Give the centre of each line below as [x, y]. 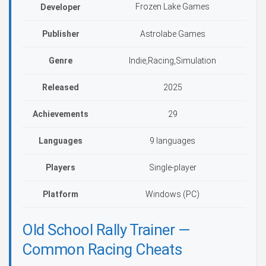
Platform [61, 194]
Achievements [61, 114]
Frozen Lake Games [172, 7]
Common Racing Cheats [102, 249]
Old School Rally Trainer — [106, 230]
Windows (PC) [172, 194]
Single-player [172, 167]
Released [61, 87]
